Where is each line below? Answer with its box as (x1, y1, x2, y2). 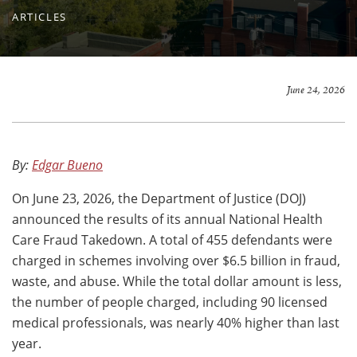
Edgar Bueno (32, 155, 103, 173)
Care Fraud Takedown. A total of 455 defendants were (12, 230, 332, 249)
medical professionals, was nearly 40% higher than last (12, 313, 339, 331)
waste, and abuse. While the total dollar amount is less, (12, 272, 342, 290)
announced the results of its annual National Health (12, 210, 323, 228)
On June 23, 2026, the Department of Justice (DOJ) (12, 189, 306, 207)
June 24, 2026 (287, 82, 345, 98)
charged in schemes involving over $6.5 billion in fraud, (12, 251, 340, 269)
